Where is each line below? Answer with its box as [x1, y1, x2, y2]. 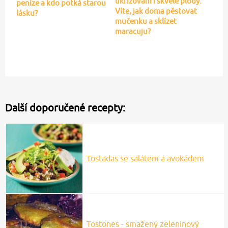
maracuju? [115, 26, 151, 36]
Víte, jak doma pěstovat [115, 6, 197, 15]
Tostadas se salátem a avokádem [86, 153, 204, 163]
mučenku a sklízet [115, 16, 177, 25]
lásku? [16, 8, 38, 17]
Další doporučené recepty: [5, 101, 125, 113]
